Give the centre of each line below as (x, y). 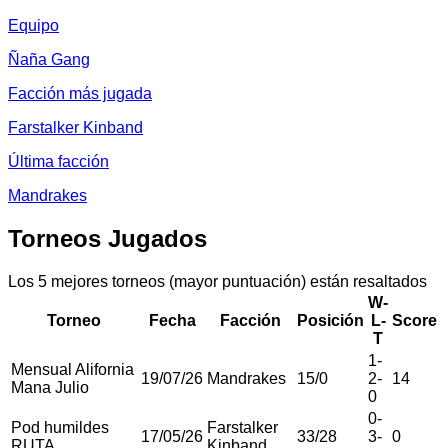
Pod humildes (60, 427)
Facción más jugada (80, 93)
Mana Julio (50, 387)
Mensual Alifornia (72, 369)
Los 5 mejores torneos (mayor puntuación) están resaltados (217, 281)
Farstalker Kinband (75, 127)
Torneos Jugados (107, 238)
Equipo (33, 25)
